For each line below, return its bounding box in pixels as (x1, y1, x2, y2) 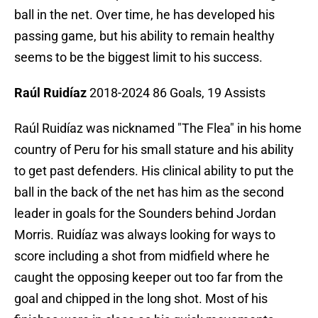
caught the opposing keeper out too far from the (14, 270, 283, 285)
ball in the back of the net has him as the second (14, 185, 284, 200)
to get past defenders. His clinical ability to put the (14, 163, 294, 179)
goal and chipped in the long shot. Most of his (14, 291, 268, 307)
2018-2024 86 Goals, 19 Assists (87, 85, 265, 101)
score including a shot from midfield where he (14, 248, 270, 264)
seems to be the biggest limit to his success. (14, 50, 263, 65)
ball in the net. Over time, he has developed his (14, 7, 275, 23)
